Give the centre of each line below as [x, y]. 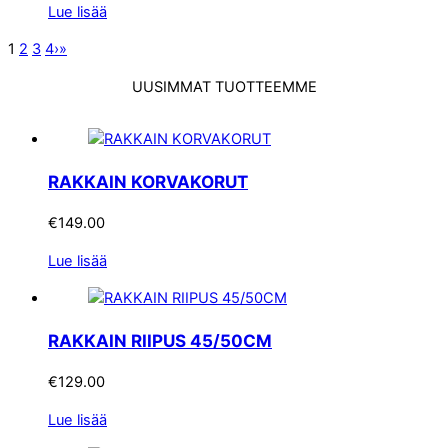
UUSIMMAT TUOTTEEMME [224, 86]
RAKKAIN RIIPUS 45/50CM [160, 341]
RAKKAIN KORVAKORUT [148, 182]
